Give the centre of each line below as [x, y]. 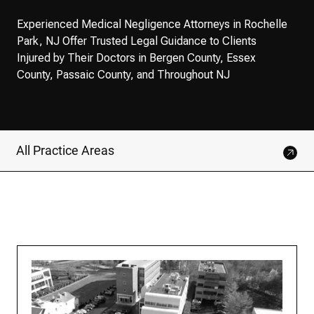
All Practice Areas [65, 150]
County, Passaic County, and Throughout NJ [123, 75]
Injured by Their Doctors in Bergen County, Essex [136, 58]
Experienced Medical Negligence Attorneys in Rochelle [152, 24]
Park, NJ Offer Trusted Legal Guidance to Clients [137, 41]
